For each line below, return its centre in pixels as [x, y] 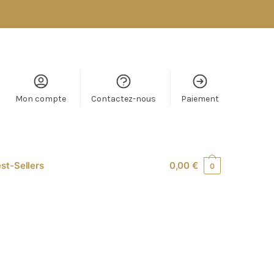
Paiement [200, 98]
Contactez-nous [124, 98]
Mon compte [41, 98]
